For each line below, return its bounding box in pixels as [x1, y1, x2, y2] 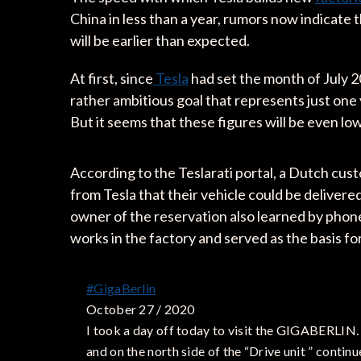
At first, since [70, 68, 153, 87]
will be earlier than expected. [70, 31, 250, 49]
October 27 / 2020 [86, 301, 195, 317]
